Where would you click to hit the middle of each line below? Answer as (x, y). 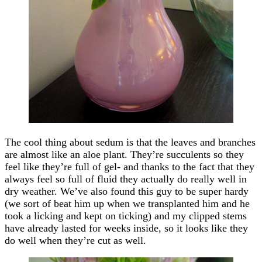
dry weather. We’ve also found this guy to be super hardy (127, 191)
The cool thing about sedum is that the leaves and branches (130, 142)
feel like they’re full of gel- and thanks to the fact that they (130, 166)
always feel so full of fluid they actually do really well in (126, 179)
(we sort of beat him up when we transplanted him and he (127, 203)
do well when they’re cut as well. (75, 240)
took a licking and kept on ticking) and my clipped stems (126, 216)
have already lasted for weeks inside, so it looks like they (126, 228)
